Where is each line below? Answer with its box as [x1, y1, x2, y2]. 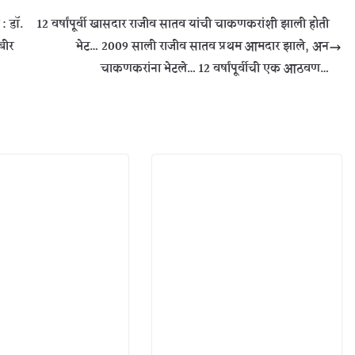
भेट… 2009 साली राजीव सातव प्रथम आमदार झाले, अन [76, 37, 329, 57]
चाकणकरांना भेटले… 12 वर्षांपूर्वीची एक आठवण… [101, 59, 329, 79]
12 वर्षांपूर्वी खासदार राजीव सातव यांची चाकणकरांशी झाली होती [37, 15, 329, 35]
